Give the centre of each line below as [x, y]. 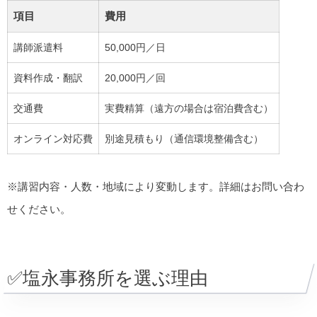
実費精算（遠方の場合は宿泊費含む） [189, 108]
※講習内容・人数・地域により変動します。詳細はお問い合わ [156, 186]
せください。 [39, 209]
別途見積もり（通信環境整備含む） [184, 138]
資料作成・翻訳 [48, 77]
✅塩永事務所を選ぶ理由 [108, 278]
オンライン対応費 [53, 138]
